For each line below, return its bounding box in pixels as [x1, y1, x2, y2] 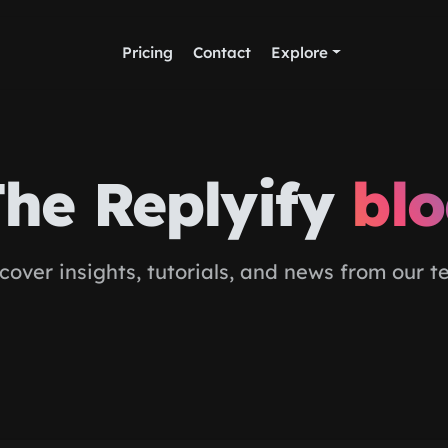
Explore [271, 43, 329, 62]
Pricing [122, 43, 174, 62]
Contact [193, 43, 252, 62]
